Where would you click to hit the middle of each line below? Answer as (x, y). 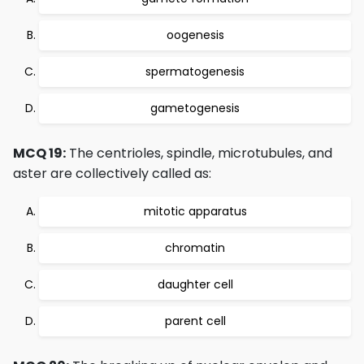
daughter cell (195, 284)
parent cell (195, 321)
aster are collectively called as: (112, 173)
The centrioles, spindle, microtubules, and (199, 153)
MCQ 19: (39, 153)
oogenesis (195, 35)
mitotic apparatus (195, 211)
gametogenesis (195, 108)
